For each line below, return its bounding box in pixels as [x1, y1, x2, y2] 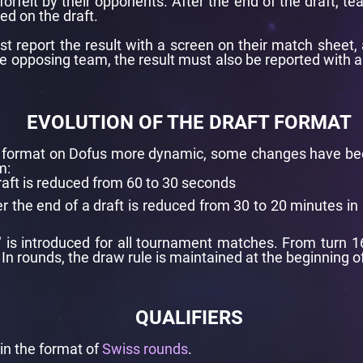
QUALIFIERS [135, 306, 243, 329]
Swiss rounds [102, 340, 188, 357]
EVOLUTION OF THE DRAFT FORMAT [26, 111, 352, 134]
